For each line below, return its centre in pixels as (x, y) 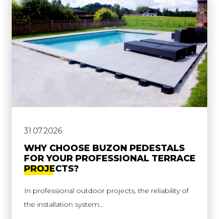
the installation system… (64, 205)
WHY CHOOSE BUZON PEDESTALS (104, 148)
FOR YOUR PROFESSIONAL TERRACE (110, 159)
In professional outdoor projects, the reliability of (106, 191)
